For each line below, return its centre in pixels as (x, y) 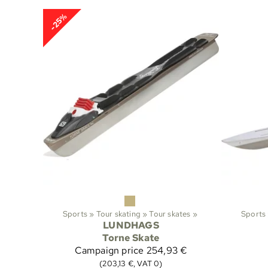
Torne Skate (131, 237)
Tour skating (118, 213)
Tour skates (170, 213)
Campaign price (109, 250)
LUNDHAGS (131, 225)
